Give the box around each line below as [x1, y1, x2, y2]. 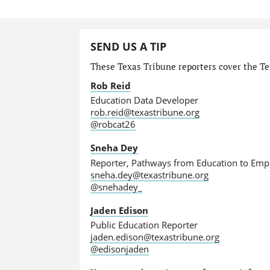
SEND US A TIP [90, 39, 166, 54]
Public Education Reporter [90, 219, 198, 231]
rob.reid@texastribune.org [90, 106, 199, 119]
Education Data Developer [90, 94, 198, 107]
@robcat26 [90, 118, 136, 131]
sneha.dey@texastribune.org [90, 168, 209, 181]
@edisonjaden [90, 243, 149, 256]
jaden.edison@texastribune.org [90, 231, 219, 243]
